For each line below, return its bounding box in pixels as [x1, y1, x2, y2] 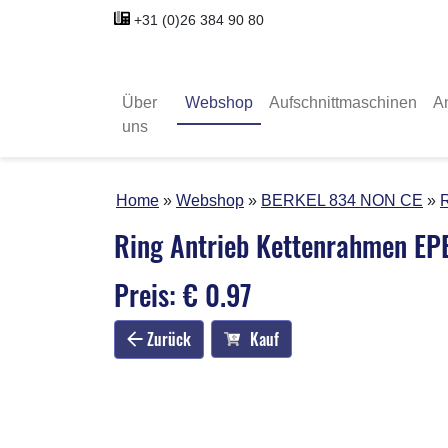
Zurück [143, 326, 191, 351]
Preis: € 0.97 [114, 273, 252, 315]
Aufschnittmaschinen [269, 93, 418, 111]
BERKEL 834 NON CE [261, 191, 423, 209]
